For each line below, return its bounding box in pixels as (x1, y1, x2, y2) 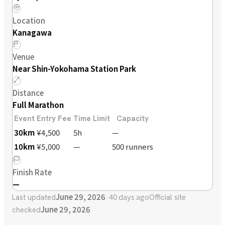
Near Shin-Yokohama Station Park (13, 63, 136, 74)
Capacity (117, 114, 149, 124)
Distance (13, 87, 44, 98)
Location (13, 15, 45, 26)
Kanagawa (13, 27, 52, 38)
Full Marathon (13, 99, 64, 110)
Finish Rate (13, 167, 52, 178)
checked (12, 205, 41, 215)
